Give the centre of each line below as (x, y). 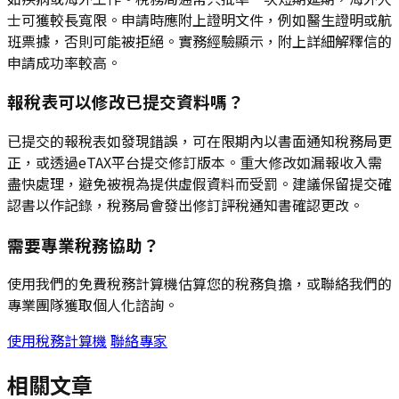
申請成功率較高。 (64, 62)
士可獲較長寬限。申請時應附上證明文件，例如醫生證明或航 (199, 19)
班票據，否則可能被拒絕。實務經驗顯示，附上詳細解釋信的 (199, 41)
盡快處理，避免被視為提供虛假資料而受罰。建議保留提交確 (199, 184)
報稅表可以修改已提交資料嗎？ (126, 102)
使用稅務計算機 (57, 341)
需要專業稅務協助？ (83, 244)
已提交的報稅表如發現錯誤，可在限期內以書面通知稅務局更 (199, 141)
